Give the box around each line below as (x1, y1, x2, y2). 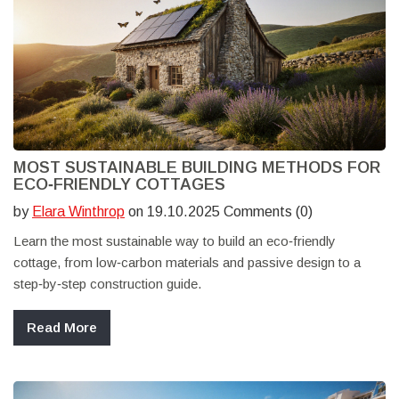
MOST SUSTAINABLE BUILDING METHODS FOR (13, 159, 380, 177)
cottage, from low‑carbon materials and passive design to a (13, 255, 361, 271)
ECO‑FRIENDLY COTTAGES (13, 175, 225, 194)
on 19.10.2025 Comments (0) (125, 204, 313, 220)
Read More (27, 320, 97, 336)
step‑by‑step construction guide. (13, 276, 201, 292)
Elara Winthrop (32, 204, 125, 220)
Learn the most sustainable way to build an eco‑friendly (13, 233, 336, 249)
